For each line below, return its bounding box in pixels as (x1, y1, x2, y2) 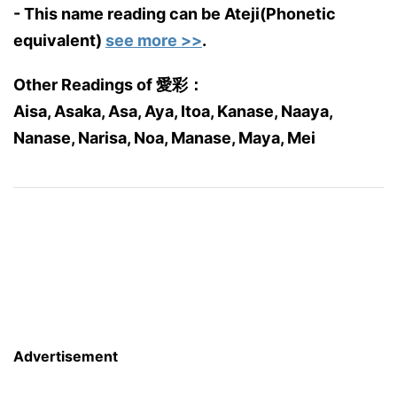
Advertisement (13, 347, 118, 365)
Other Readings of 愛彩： (13, 75, 204, 94)
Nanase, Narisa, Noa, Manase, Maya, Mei (13, 128, 315, 147)
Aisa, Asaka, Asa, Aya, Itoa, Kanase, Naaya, (13, 102, 332, 121)
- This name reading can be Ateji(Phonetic (13, 4, 336, 23)
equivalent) (13, 31, 105, 50)
